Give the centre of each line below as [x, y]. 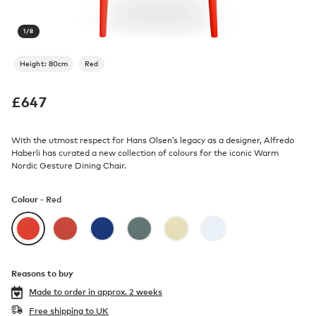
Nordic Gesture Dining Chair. [69, 166]
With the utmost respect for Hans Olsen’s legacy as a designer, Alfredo [153, 140]
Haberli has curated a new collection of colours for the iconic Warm [145, 153]
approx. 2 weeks [130, 292]
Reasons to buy [42, 274]
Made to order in [63, 292]
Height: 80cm [44, 63]
